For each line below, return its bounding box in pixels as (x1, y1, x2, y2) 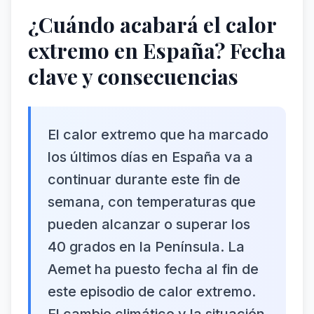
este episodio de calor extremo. (48, 283, 256, 300)
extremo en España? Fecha (28, 36, 286, 64)
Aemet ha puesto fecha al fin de (48, 261, 259, 278)
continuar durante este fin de (48, 171, 240, 188)
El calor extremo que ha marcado (48, 126, 268, 143)
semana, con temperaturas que (48, 193, 256, 210)
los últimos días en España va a (48, 149, 253, 165)
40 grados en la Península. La (48, 238, 245, 255)
